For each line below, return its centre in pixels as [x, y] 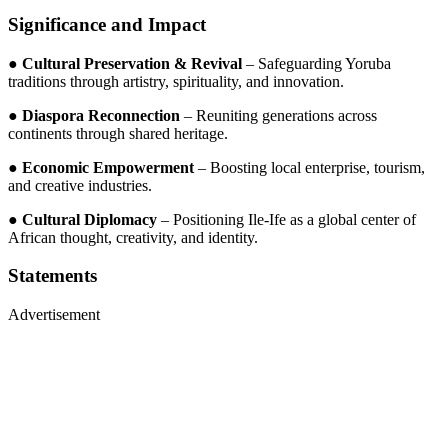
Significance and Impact [107, 24]
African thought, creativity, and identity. [133, 237]
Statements [52, 276]
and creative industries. [80, 185]
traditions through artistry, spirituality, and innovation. [176, 81]
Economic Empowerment [108, 167]
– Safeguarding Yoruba [316, 63]
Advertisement [54, 315]
